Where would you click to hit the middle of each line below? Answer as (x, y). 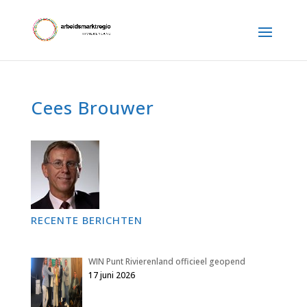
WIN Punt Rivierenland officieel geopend (167, 261)
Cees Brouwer (92, 108)
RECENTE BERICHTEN (86, 220)
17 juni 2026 (111, 275)
